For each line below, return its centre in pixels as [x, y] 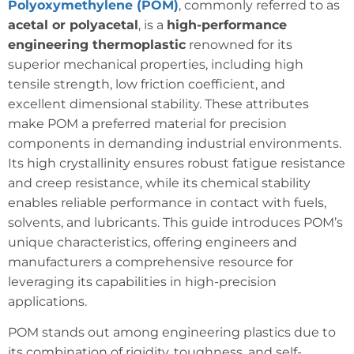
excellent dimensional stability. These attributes [158, 104]
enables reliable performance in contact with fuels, [167, 202]
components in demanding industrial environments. [175, 143]
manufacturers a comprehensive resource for [151, 262]
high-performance [227, 24]
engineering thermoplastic [97, 44]
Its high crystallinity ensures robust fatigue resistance [177, 163]
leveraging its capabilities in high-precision [142, 281]
